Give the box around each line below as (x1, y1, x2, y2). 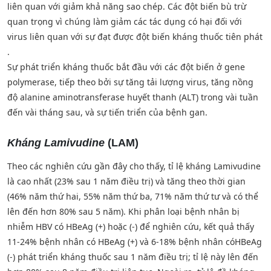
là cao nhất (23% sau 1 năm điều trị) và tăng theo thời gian (7, 175, 246, 187)
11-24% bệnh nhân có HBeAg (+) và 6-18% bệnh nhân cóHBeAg (7, 235, 262, 247)
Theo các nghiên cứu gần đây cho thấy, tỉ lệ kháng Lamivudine (7, 160, 261, 172)
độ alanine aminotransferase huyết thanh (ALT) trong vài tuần (7, 91, 258, 103)
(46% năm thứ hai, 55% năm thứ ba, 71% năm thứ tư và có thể (7, 190, 258, 202)
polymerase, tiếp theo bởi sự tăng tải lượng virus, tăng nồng (7, 76, 253, 88)
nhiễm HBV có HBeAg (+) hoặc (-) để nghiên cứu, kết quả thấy (7, 220, 254, 232)
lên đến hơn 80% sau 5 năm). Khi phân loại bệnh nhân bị (7, 205, 240, 217)
